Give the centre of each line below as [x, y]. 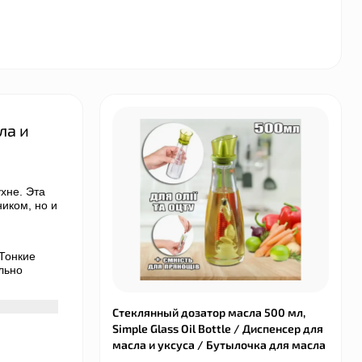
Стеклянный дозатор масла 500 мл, [209, 312]
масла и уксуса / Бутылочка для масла [219, 345]
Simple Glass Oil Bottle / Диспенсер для [218, 328]
